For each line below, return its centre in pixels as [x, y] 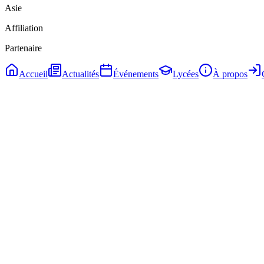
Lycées [186, 74]
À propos [230, 74]
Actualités [80, 74]
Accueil [33, 74]
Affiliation [24, 28]
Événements [136, 74]
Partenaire [23, 48]
